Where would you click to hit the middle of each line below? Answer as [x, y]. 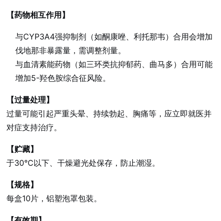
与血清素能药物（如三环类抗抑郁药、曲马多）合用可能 [114, 64]
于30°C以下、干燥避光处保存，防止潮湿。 [83, 163]
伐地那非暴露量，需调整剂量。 [71, 50]
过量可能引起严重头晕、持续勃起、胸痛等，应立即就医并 [109, 113]
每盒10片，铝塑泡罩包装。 [54, 198]
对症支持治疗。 [34, 127]
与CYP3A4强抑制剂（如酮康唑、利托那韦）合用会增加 [114, 37]
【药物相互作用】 [38, 15]
